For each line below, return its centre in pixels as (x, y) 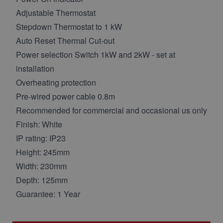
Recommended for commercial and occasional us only (111, 111)
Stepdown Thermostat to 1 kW (69, 27)
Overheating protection (56, 83)
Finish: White (39, 124)
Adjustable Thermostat (56, 13)
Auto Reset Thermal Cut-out (65, 41)
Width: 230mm (41, 166)
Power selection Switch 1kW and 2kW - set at (96, 55)
